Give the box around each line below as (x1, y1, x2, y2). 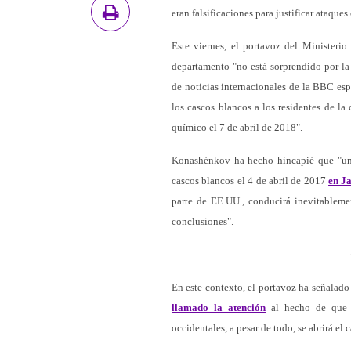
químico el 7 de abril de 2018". (172, 121, 302, 133)
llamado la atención (172, 302, 266, 313)
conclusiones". (172, 215, 233, 227)
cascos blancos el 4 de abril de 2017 (172, 175, 329, 186)
